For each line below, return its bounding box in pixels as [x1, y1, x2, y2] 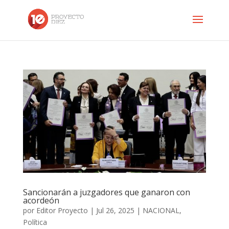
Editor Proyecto [36, 205, 88, 215]
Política [22, 217, 47, 227]
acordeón [22, 194, 59, 206]
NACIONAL [142, 205, 179, 215]
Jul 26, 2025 [96, 205, 134, 215]
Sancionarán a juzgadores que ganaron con [22, 186, 190, 198]
